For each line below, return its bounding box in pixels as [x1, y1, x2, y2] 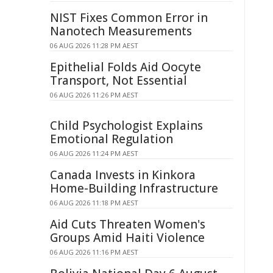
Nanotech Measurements [50, 23, 192, 39]
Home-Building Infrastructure [50, 180, 218, 196]
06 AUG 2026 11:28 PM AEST [50, 41, 138, 50]
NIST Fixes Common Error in [50, 10, 208, 26]
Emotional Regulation [50, 131, 173, 147]
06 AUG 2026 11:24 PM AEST [50, 149, 138, 158]
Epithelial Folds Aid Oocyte [50, 59, 201, 75]
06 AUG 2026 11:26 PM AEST [50, 90, 138, 99]
